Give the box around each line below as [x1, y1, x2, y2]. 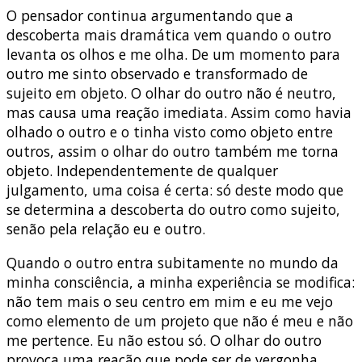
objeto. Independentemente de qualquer [6, 161, 278, 181]
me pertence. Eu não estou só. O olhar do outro [6, 330, 322, 350]
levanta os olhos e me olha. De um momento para [6, 44, 340, 65]
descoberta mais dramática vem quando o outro [6, 25, 331, 45]
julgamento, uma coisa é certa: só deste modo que [6, 180, 343, 200]
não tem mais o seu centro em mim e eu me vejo [6, 291, 333, 311]
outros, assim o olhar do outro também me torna [6, 141, 339, 162]
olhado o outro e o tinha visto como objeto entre [6, 122, 333, 142]
